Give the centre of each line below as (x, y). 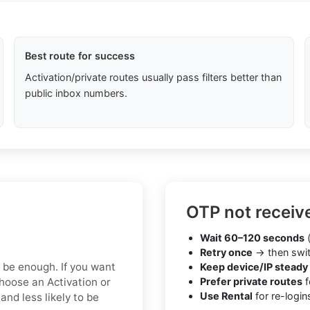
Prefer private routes (251, 282)
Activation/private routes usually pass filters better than (153, 77)
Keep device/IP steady (254, 267)
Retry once (226, 253)
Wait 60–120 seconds (252, 238)
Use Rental (226, 296)
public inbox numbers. (76, 93)
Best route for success (80, 56)
